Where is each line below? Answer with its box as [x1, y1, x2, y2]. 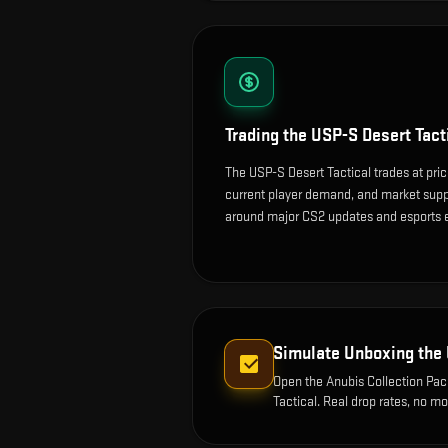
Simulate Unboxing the [273, 342, 446, 364]
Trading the [225, 124, 311, 146]
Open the [273, 372, 326, 390]
